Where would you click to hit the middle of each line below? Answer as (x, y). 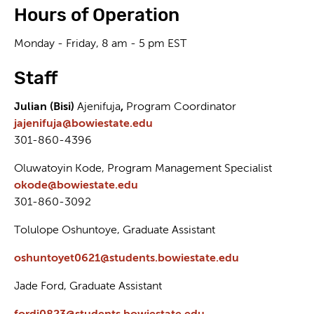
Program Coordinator (181, 107)
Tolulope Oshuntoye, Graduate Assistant (115, 231)
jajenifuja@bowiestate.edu (83, 124)
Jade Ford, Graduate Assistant (89, 287)
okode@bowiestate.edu (76, 186)
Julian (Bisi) (46, 107)
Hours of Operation (97, 15)
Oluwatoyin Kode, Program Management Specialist (143, 169)
